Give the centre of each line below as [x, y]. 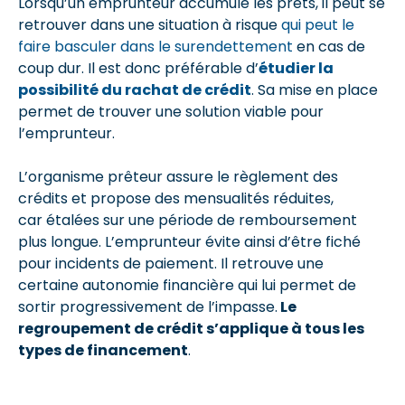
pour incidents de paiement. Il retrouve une [171, 264]
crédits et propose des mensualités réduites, [176, 198]
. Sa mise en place [315, 90]
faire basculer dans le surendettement [155, 47]
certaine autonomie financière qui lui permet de [187, 285]
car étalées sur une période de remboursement [188, 220]
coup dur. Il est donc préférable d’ [138, 68]
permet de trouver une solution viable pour [171, 112]
